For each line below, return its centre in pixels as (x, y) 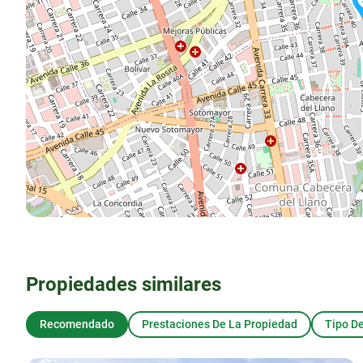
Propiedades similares (124, 285)
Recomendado (77, 325)
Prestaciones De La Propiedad (220, 325)
